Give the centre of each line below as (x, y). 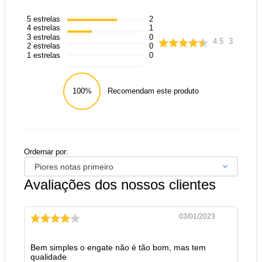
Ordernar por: (46, 152)
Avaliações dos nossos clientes (120, 185)
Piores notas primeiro (74, 166)
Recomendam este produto (153, 91)
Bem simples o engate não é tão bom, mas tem (118, 248)
